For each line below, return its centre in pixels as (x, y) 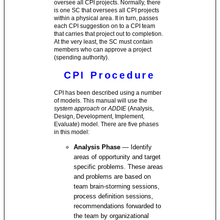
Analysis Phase (97, 147)
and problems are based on (112, 177)
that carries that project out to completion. (109, 34)
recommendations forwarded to (118, 206)
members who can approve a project (103, 50)
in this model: (72, 132)
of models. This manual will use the (101, 101)
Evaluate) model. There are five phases (107, 124)
